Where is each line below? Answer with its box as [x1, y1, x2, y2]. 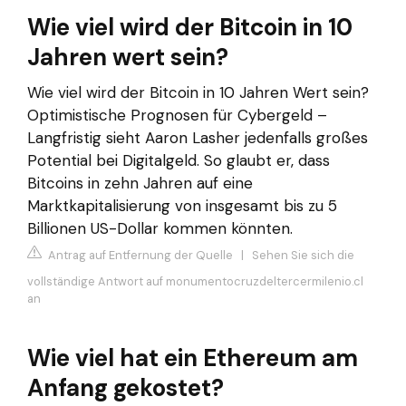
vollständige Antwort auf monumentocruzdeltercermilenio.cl [27, 274, 363, 290]
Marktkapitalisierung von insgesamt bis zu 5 [27, 195, 337, 216]
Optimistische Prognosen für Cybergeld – [27, 104, 327, 125]
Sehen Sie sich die [252, 247, 354, 264]
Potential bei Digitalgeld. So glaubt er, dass [27, 150, 330, 170]
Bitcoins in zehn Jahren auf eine [27, 172, 253, 193]
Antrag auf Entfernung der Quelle [45, 247, 233, 264]
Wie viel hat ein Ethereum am [27, 343, 358, 374]
